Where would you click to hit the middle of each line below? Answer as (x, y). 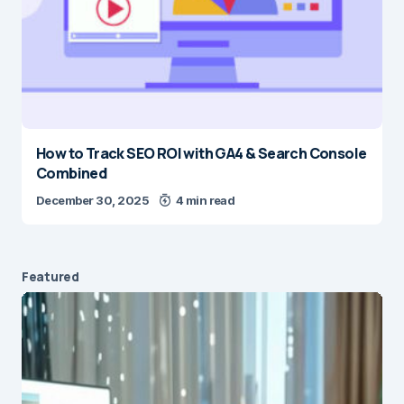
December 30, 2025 (93, 200)
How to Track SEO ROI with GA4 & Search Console (202, 153)
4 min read (205, 200)
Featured (50, 276)
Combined (72, 173)
